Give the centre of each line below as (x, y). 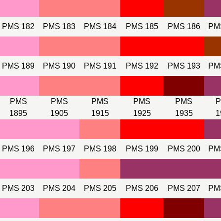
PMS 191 (100, 66)
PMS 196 (18, 149)
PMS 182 (18, 26)
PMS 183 (59, 26)
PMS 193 (184, 66)
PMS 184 (100, 26)
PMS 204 (59, 188)
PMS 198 (100, 149)
